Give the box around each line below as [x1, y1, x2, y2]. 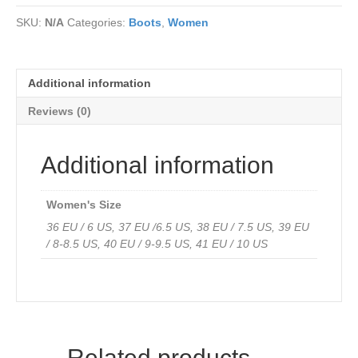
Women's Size [46, 198, 121, 212]
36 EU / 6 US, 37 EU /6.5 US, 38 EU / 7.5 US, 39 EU [46, 221, 309, 234]
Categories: [67, 16, 129, 30]
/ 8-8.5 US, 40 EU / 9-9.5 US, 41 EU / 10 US [46, 237, 268, 251]
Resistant [15, 52, 67, 66]
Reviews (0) [28, 105, 91, 118]
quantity [15, 68, 61, 82]
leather [15, 4, 53, 18]
